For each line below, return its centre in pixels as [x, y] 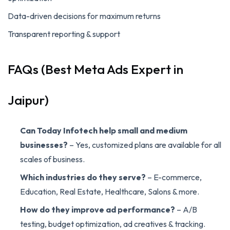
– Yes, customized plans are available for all [145, 145]
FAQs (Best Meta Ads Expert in [95, 69]
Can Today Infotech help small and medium [104, 130]
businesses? [44, 145]
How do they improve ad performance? [98, 209]
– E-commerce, [174, 177]
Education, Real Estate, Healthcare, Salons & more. [110, 191]
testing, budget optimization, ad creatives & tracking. [113, 224]
